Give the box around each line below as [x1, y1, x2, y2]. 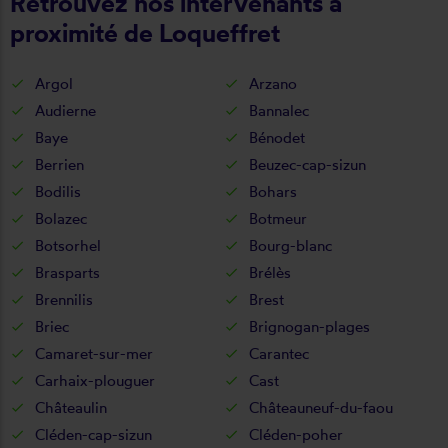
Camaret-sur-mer [35, 343, 153, 363]
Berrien [35, 154, 84, 174]
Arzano [249, 73, 297, 93]
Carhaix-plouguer [35, 370, 155, 390]
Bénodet [249, 127, 305, 147]
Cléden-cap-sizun [35, 424, 152, 444]
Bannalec [249, 100, 309, 120]
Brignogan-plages [249, 316, 370, 336]
